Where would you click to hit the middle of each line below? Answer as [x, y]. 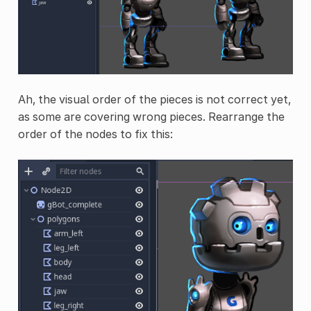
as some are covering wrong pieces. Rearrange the [151, 117]
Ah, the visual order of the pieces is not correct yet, [154, 100]
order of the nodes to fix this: [95, 134]
